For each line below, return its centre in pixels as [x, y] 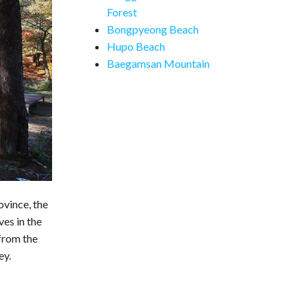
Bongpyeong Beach [153, 29]
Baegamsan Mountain [158, 63]
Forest [122, 12]
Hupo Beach [136, 46]
